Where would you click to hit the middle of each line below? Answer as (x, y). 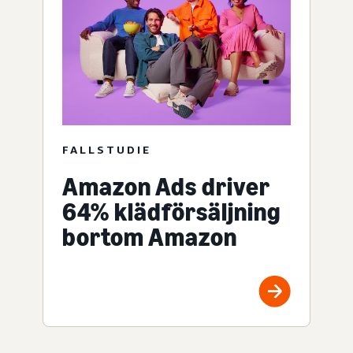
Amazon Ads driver (166, 186)
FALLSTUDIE (107, 149)
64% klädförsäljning (171, 212)
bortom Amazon (150, 237)
